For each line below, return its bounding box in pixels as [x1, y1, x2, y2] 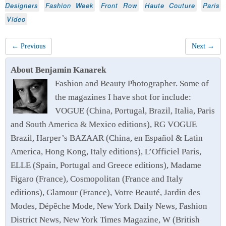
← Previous [12, 42, 45, 50]
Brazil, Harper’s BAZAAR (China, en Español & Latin [11, 133, 203, 143]
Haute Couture [144, 1, 195, 11]
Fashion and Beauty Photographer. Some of [55, 79, 209, 89]
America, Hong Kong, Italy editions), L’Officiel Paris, [11, 147, 201, 157]
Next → [192, 42, 214, 50]
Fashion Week [45, 1, 94, 11]
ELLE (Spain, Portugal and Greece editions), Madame [11, 160, 201, 171]
